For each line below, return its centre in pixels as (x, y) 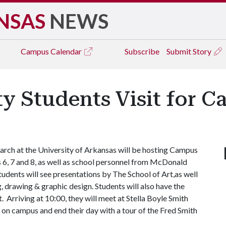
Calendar (67, 51)
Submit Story (190, 51)
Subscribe (142, 51)
